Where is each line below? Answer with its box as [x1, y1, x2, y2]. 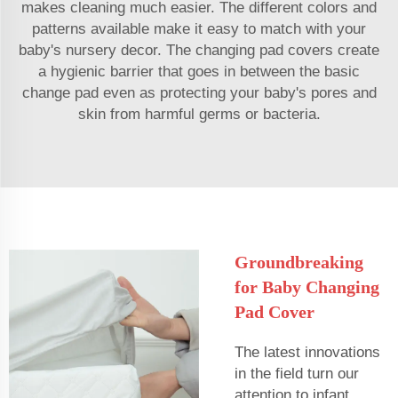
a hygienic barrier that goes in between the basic [38, 62, 360, 80]
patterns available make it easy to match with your [32, 20, 366, 37]
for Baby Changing [235, 276, 379, 297]
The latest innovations [235, 343, 380, 361]
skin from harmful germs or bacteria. [77, 105, 321, 123]
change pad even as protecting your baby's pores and [21, 84, 377, 101]
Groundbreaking [235, 251, 363, 272]
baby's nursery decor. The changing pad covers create [19, 41, 379, 59]
